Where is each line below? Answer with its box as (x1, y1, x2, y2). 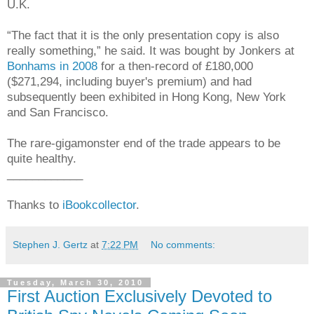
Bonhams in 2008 (7, 58, 97, 73)
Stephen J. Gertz (13, 238, 88, 250)
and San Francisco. (7, 104, 109, 119)
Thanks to (7, 197, 62, 212)
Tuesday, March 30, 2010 (7, 278, 144, 287)
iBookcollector (62, 197, 136, 212)
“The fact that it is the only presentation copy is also (7, 27, 279, 42)
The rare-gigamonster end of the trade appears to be (7, 135, 280, 150)
